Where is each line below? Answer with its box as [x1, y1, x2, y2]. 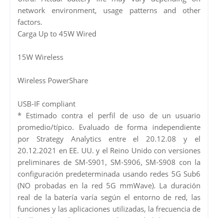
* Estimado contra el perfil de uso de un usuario [18, 110, 200, 120]
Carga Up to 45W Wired [18, 28, 96, 38]
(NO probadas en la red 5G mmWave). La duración [18, 180, 200, 190]
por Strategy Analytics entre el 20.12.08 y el [18, 133, 200, 144]
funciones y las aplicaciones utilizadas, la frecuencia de [18, 203, 200, 214]
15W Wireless [18, 52, 63, 62]
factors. [18, 17, 42, 27]
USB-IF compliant [18, 98, 75, 109]
